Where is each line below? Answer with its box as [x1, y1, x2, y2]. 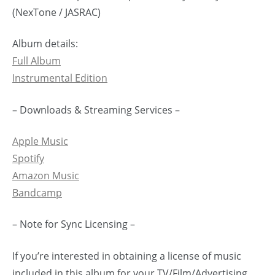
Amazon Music [12, 169, 79, 183]
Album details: [12, 37, 78, 51]
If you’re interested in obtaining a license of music [12, 249, 241, 263]
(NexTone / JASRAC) [12, 5, 101, 19]
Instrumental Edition [12, 71, 107, 85]
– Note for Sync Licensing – [12, 217, 135, 231]
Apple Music [12, 134, 68, 149]
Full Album [12, 54, 61, 68]
